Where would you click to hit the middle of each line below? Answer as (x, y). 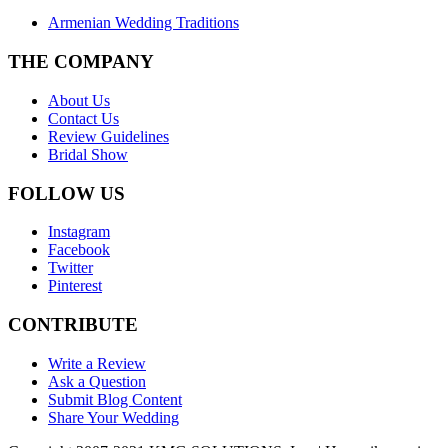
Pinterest (75, 286)
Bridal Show (88, 154)
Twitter (70, 268)
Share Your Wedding (113, 417)
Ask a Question (97, 381)
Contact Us (83, 118)
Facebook (79, 250)
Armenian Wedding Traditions (143, 23)
